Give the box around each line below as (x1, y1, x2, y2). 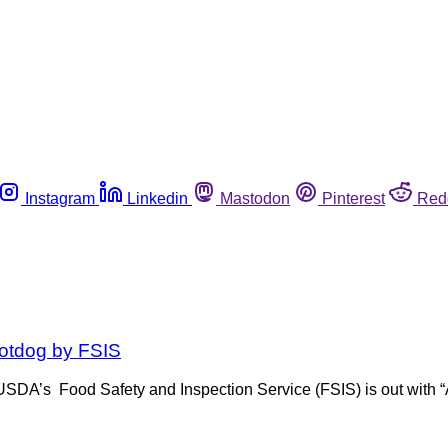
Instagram (25, 189, 95, 207)
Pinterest (322, 189, 385, 207)
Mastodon (220, 189, 290, 207)
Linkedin (127, 189, 188, 207)
